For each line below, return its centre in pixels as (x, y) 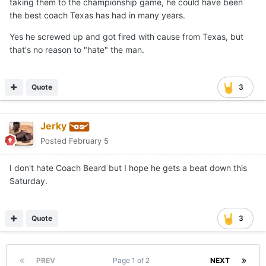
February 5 (89, 141)
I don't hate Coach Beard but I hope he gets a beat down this (128, 168)
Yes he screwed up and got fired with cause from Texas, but (126, 37)
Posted (55, 141)
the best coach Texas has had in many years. (99, 15)
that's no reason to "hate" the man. (77, 50)
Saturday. (28, 181)
